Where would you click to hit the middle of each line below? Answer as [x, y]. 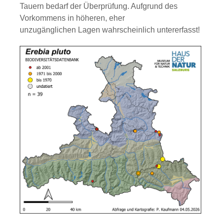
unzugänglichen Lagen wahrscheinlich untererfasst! [110, 30]
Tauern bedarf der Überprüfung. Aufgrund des [99, 6]
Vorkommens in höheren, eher [72, 18]
